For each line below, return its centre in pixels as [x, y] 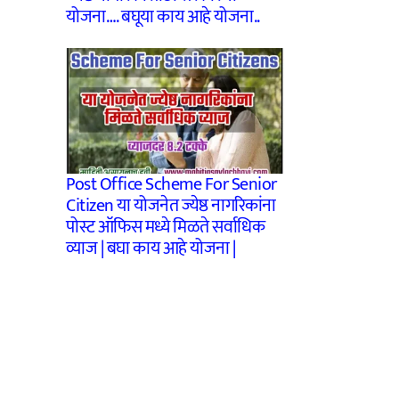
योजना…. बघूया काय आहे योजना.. [163, 17]
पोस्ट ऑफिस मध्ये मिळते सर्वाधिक [165, 227]
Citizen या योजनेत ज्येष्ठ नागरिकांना [171, 205]
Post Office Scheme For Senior [171, 184]
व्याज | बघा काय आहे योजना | [151, 248]
